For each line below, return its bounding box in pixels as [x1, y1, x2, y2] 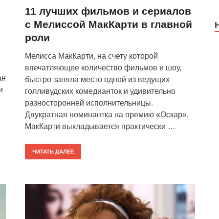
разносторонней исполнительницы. [25, 99, 153, 107]
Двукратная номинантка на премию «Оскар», [25, 110, 189, 119]
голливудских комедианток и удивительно [25, 87, 175, 95]
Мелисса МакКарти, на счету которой [25, 52, 158, 60]
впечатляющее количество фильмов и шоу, [25, 64, 181, 72]
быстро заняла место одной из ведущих [25, 75, 170, 84]
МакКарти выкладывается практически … [25, 122, 175, 131]
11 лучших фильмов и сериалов [25, 5, 191, 17]
